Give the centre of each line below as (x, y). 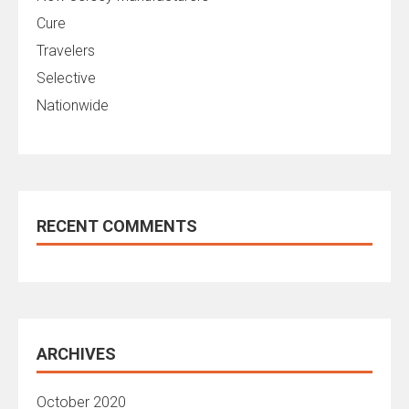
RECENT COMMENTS (117, 226)
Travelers (66, 51)
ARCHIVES (76, 354)
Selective (66, 79)
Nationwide (73, 106)
